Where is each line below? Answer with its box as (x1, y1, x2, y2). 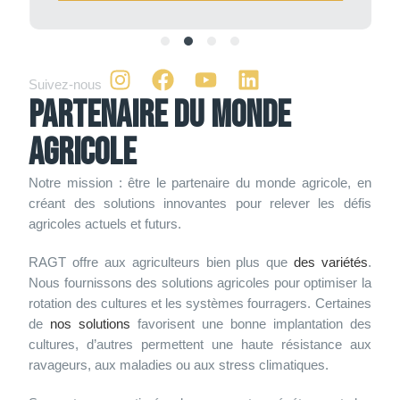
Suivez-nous (29, 76, 103, 92)
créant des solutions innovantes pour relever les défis (29, 196, 371, 212)
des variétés (293, 254, 368, 271)
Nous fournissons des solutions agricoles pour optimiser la (29, 275, 371, 291)
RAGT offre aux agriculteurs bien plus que (29, 254, 294, 271)
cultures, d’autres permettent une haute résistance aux (29, 337, 371, 353)
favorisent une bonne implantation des (130, 316, 371, 332)
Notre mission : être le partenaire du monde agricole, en (29, 175, 371, 191)
